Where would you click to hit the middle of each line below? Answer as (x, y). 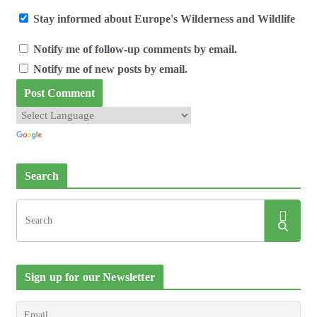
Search (41, 175)
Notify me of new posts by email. (110, 69)
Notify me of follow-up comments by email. (135, 49)
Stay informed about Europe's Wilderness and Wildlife (162, 18)
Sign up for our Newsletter (90, 277)
